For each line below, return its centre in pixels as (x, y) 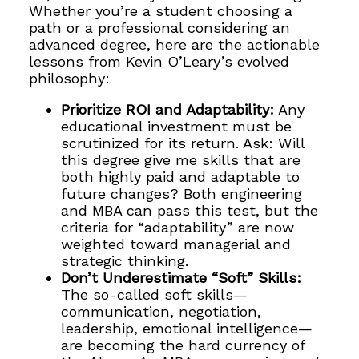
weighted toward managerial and (176, 244)
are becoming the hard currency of (183, 345)
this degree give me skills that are (181, 160)
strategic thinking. (125, 261)
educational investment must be (177, 127)
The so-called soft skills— (155, 295)
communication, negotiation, (161, 312)
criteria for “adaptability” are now (178, 228)
